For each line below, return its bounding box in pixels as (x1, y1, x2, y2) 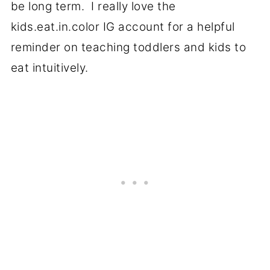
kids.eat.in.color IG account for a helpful (10, 20, 235, 34)
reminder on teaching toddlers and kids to (10, 40, 246, 55)
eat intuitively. (10, 61, 92, 75)
